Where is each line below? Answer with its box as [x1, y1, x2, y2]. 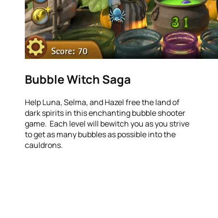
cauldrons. [25, 140, 63, 151]
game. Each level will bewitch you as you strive [25, 118, 190, 129]
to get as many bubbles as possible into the [25, 129, 176, 140]
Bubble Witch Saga [25, 71, 131, 88]
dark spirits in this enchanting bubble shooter [25, 108, 186, 119]
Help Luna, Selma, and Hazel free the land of [25, 97, 180, 108]
